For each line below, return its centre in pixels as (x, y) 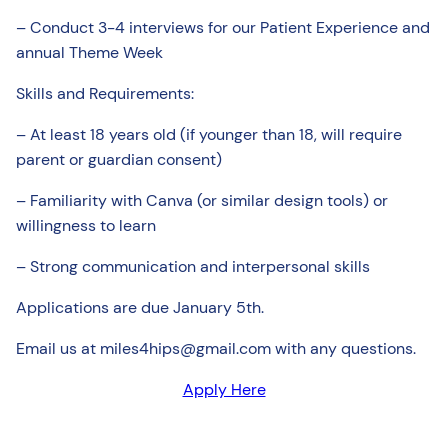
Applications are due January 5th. (140, 307)
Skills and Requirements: (105, 93)
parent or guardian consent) (119, 159)
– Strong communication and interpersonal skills (193, 266)
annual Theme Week (89, 52)
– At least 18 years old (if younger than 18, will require (209, 134)
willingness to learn (86, 225)
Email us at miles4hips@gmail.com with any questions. (216, 348)
